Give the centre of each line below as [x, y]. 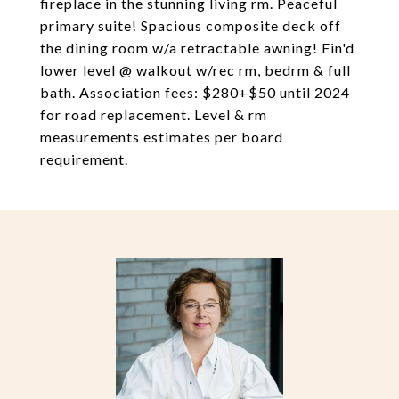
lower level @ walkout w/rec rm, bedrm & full [195, 70]
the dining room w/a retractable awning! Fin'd [197, 48]
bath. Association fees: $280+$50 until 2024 [195, 92]
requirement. [84, 159]
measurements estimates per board [162, 137]
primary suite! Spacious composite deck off [191, 25]
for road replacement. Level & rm [154, 114]
